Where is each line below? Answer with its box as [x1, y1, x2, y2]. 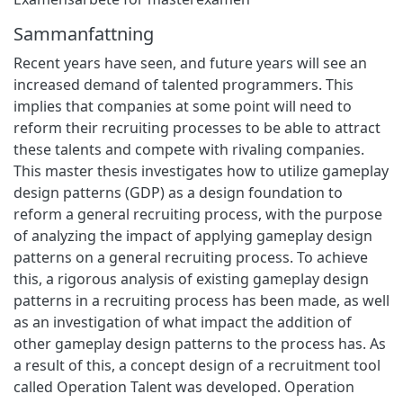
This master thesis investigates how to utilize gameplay [13, 160, 389, 181]
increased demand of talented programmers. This [13, 74, 354, 94]
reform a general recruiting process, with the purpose [13, 203, 382, 224]
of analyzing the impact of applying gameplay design [13, 225, 372, 246]
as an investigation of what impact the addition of [13, 311, 352, 332]
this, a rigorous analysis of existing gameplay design [13, 268, 369, 289]
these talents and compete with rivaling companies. [13, 139, 364, 159]
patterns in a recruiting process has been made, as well [13, 290, 390, 310]
